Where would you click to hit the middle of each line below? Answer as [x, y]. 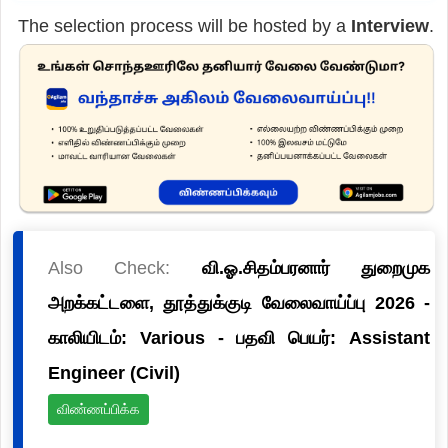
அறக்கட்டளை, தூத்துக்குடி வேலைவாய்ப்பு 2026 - [239, 302]
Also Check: [124, 267]
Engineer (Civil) [113, 372]
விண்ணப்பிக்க [98, 408]
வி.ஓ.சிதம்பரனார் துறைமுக [316, 267]
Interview [389, 25]
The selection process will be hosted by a [184, 25]
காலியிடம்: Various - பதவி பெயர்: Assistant [239, 337]
